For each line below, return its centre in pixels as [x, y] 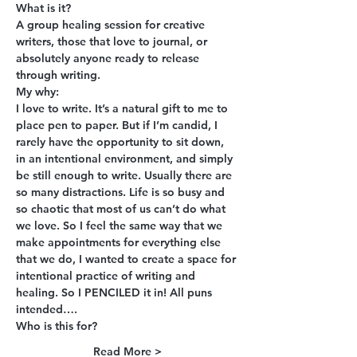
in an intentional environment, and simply [126, 159]
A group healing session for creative [112, 25]
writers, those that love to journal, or [113, 41]
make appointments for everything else [120, 242]
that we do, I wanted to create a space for [127, 259]
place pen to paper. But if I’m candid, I [118, 125]
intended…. [47, 309]
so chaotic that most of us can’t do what [122, 209]
